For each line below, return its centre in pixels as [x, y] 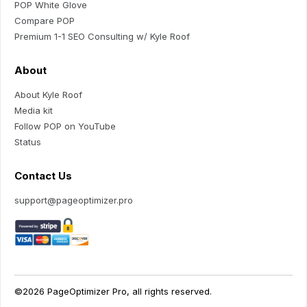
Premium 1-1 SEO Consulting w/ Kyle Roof [102, 37]
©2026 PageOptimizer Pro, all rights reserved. [113, 292]
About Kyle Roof [48, 95]
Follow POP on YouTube [65, 126]
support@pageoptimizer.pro [74, 200]
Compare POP [45, 21]
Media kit [34, 111]
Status [28, 142]
